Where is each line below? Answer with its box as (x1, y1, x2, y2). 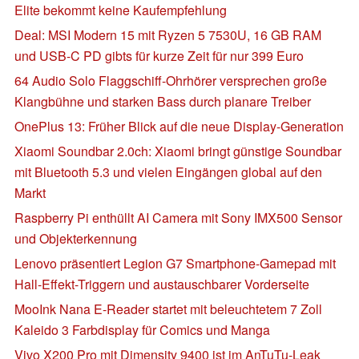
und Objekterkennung (14, 228, 137, 248)
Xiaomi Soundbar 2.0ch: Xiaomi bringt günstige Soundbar (14, 141, 341, 160)
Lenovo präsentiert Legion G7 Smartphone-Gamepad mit (14, 253, 336, 272)
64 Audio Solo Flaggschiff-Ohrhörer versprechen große (14, 71, 327, 90)
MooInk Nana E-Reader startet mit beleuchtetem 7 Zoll (14, 299, 322, 318)
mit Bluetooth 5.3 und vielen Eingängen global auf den (14, 162, 322, 181)
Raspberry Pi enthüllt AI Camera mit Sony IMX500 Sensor (14, 208, 342, 227)
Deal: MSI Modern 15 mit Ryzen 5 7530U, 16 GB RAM (14, 25, 321, 44)
